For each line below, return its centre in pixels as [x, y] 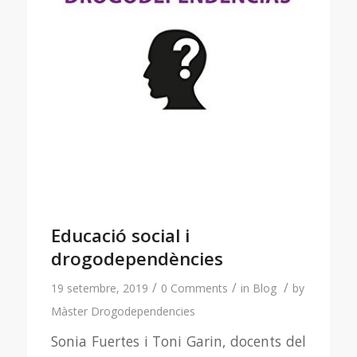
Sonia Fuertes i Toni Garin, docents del [178, 342]
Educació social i [120, 235]
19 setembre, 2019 [99, 288]
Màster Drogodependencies [123, 311]
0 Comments [194, 288]
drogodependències [137, 258]
